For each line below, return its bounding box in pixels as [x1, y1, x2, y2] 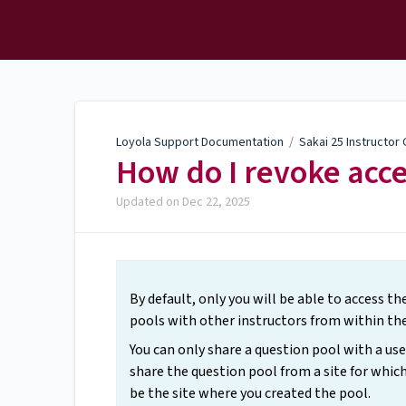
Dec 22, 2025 [182, 193, 250, 212]
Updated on [116, 193, 182, 212]
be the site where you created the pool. [130, 383, 371, 404]
